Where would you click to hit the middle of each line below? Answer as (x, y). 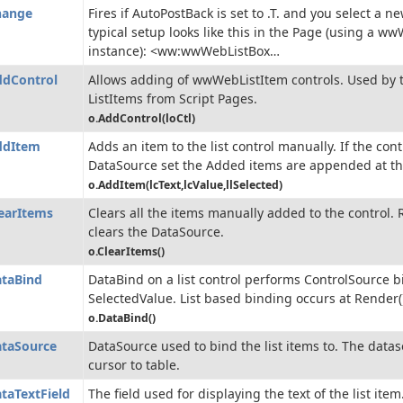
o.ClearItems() (126, 252)
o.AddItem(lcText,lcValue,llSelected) (185, 185)
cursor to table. (134, 365)
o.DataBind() (122, 318)
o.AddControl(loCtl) (142, 119)
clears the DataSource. (156, 232)
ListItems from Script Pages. (173, 99)
